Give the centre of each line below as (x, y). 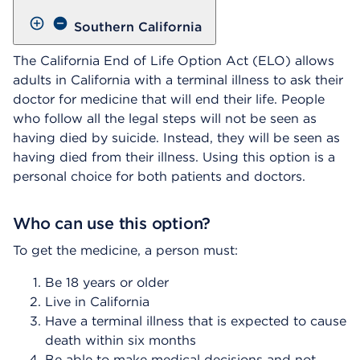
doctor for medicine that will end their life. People (169, 99)
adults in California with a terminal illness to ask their (178, 80)
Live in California (97, 301)
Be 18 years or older (107, 282)
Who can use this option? (112, 223)
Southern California (138, 27)
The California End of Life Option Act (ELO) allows (174, 60)
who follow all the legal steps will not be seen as (165, 118)
